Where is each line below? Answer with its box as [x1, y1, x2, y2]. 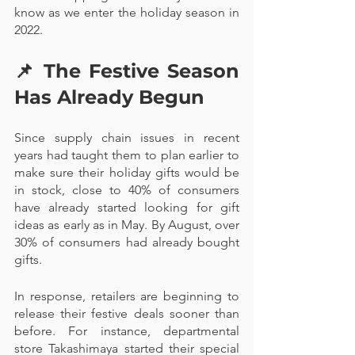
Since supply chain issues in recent [14, 130, 239, 145]
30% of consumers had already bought [14, 235, 239, 250]
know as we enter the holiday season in [14, 5, 239, 20]
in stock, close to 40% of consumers [14, 182, 239, 197]
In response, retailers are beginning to [14, 288, 239, 303]
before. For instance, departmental [14, 323, 239, 338]
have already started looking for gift [14, 200, 239, 215]
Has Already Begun [14, 86, 204, 109]
